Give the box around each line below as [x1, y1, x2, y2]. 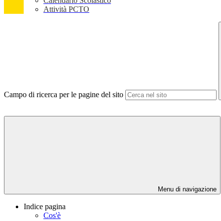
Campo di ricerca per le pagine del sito [4, 90, 123, 99]
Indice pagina [24, 202, 66, 211]
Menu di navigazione [156, 185, 217, 193]
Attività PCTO [43, 5, 89, 14]
